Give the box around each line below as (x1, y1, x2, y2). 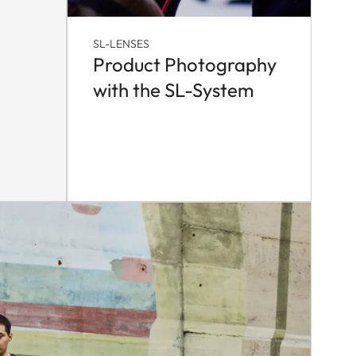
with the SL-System (93, 78, 254, 103)
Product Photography (93, 52, 277, 77)
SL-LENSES (93, 37, 149, 52)
